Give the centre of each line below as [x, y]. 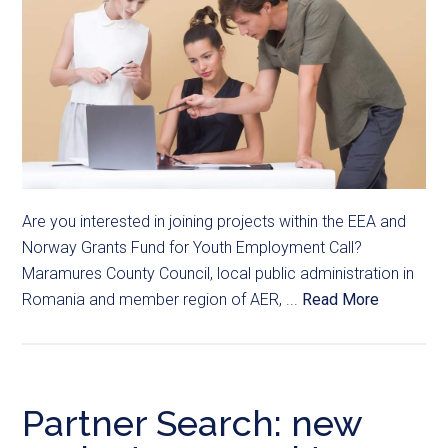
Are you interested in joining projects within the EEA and [214, 222]
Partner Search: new [192, 423]
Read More [341, 300]
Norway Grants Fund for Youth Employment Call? [192, 248]
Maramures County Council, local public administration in [218, 274]
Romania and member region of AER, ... [162, 300]
